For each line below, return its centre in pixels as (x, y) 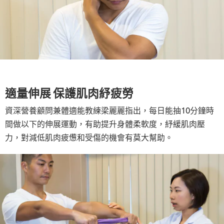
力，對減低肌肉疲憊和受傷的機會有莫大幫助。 (89, 137)
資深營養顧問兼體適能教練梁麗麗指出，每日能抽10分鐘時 (109, 110)
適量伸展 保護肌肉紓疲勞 (69, 92)
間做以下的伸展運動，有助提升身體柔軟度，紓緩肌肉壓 (105, 123)
